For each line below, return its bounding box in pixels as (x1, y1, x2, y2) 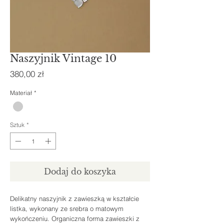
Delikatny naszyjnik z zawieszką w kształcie (10, 194, 139, 203)
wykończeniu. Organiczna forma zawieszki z (10, 214, 139, 223)
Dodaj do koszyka (44, 166, 116, 177)
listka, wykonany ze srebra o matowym (10, 204, 123, 213)
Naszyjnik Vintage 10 (10, 52, 116, 65)
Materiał (10, 89, 32, 97)
